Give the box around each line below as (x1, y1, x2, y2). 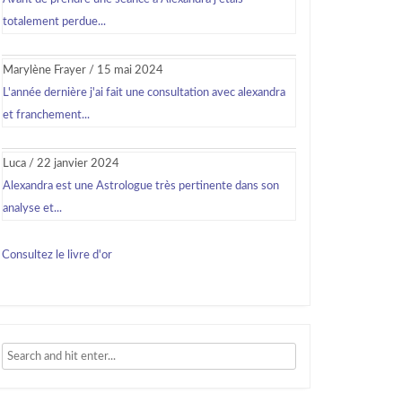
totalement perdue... (3, 16, 106, 28)
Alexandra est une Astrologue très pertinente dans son (3, 180, 279, 192)
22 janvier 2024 (37, 158, 119, 170)
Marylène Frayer (3, 65, 86, 76)
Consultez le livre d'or (2, 249, 112, 261)
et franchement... (3, 109, 90, 121)
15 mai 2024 (97, 65, 163, 76)
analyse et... (3, 203, 62, 214)
